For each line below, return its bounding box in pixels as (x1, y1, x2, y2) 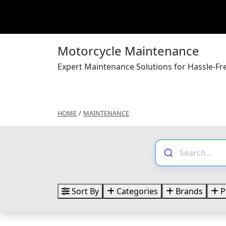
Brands (174, 186, 203, 197)
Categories (115, 186, 158, 197)
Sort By (70, 186, 99, 197)
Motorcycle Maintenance (58, 42, 199, 60)
